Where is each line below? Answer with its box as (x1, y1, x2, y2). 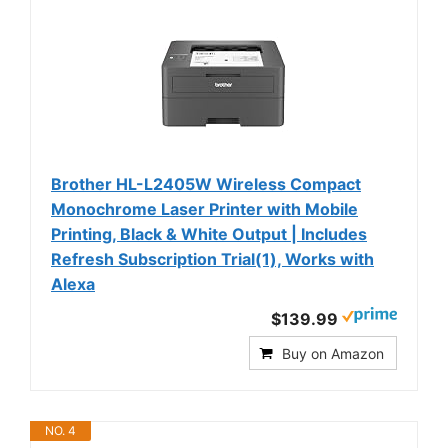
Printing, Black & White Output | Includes (51, 224, 367, 245)
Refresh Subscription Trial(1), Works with (51, 249, 374, 270)
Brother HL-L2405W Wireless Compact (51, 174, 361, 195)
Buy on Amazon (282, 345, 384, 363)
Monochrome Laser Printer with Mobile (51, 199, 358, 220)
